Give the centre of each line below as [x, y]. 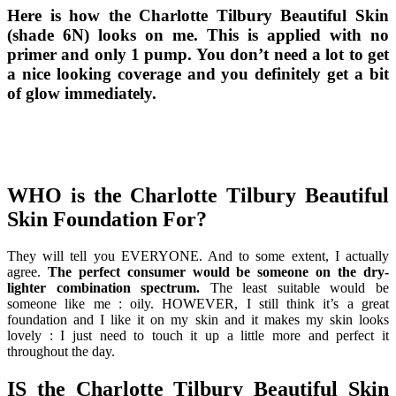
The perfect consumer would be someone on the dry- [218, 272]
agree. [27, 272]
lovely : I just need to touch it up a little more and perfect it [198, 336]
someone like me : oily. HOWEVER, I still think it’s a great [198, 304]
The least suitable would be [295, 288]
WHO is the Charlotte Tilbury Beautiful [198, 195]
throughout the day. [61, 352]
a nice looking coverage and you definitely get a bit [198, 73]
